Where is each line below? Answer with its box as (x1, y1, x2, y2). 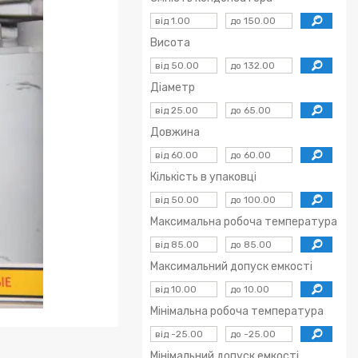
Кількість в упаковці (150, 170, 257, 184)
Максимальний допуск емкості (150, 260, 312, 273)
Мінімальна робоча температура (150, 304, 324, 318)
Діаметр (150, 81, 195, 94)
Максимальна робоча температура (150, 215, 337, 229)
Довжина (150, 125, 200, 139)
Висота (150, 36, 190, 50)
